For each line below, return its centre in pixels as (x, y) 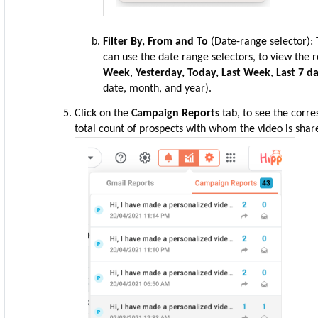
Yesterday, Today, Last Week (203, 73)
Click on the (103, 114)
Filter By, (124, 42)
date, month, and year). (158, 89)
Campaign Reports (177, 114)
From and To (180, 42)
